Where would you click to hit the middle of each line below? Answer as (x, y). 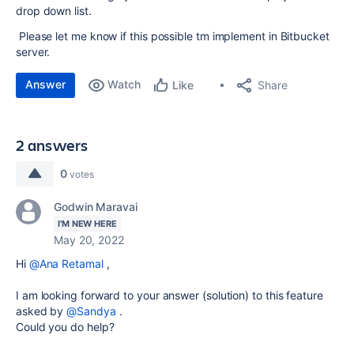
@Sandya (91, 311)
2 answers (52, 145)
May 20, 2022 (89, 240)
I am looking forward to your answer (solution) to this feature (169, 295)
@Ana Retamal (66, 264)
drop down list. (54, 11)
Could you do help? (65, 327)
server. (33, 52)
